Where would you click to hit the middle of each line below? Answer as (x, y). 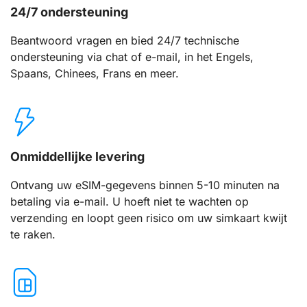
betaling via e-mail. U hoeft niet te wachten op (130, 201)
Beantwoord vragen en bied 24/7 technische (125, 41)
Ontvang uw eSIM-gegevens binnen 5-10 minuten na (145, 185)
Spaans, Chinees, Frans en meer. (95, 74)
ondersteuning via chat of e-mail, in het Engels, (132, 57)
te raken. (33, 234)
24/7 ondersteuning (69, 12)
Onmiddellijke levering (77, 156)
